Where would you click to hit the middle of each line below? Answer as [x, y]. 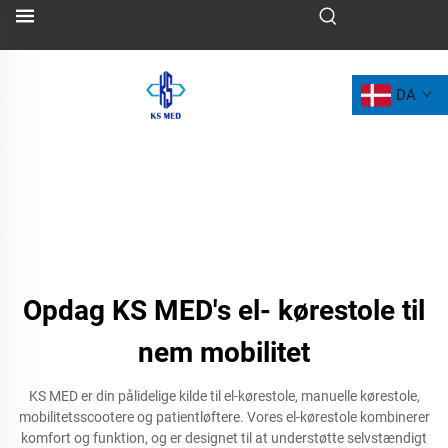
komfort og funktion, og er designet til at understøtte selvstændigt [224, 438]
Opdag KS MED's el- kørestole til [224, 310]
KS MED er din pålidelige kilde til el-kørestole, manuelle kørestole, [224, 396]
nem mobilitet [224, 352]
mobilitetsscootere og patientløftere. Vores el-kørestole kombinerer [224, 417]
